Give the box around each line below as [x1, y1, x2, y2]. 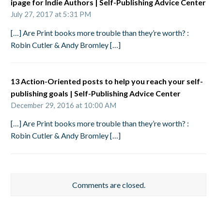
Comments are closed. [72, 180, 145, 189]
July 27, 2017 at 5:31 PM [11, 10, 92, 19]
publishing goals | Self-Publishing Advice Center [11, 88, 181, 98]
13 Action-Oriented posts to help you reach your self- [11, 76, 203, 86]
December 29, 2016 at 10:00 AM [11, 100, 117, 109]
